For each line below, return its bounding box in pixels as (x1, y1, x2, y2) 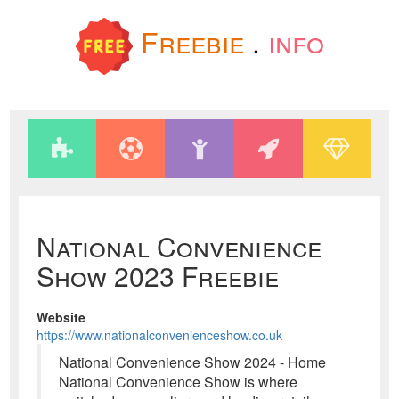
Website (37, 308, 86, 326)
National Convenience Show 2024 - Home (59, 352, 327, 372)
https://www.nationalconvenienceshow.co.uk (37, 326, 283, 344)
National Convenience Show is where (59, 371, 298, 392)
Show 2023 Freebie (37, 256, 280, 295)
